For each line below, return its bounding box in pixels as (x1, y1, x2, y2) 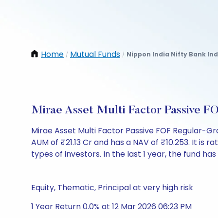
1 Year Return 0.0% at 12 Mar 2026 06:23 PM (31, 201, 192, 212)
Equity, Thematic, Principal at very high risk (31, 182, 193, 193)
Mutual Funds (70, 49, 120, 60)
